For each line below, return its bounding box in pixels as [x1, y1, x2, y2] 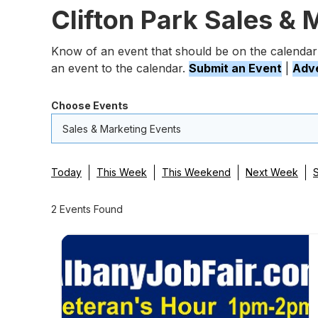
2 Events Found [51, 203, 123, 215]
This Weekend [162, 166, 231, 178]
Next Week [246, 166, 298, 178]
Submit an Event [189, 61, 282, 75]
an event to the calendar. [51, 61, 189, 75]
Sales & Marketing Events [62, 123, 181, 135]
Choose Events [51, 99, 128, 111]
